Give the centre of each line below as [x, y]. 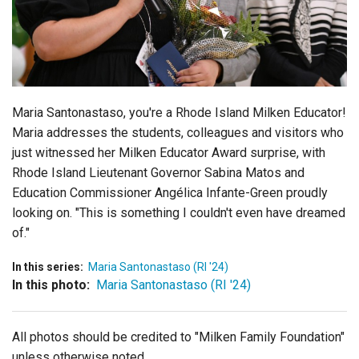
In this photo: [51, 284]
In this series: [48, 266]
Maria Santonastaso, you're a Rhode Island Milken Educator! [179, 112]
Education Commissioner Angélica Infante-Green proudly [170, 192]
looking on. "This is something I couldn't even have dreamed [179, 212]
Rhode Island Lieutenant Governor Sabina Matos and [158, 172]
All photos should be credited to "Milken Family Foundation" [178, 337]
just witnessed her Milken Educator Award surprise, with [169, 152]
